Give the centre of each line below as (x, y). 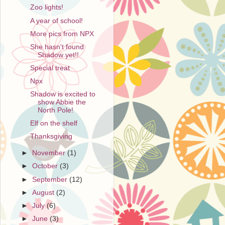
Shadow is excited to (63, 94)
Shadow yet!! (58, 55)
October (46, 166)
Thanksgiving (51, 137)
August (44, 192)
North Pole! (55, 110)
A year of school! (56, 21)
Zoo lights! (46, 8)
